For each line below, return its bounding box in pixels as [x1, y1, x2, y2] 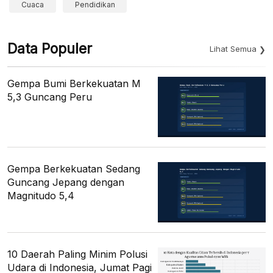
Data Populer [7, 40, 92, 57]
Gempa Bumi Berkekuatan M [7, 77, 141, 90]
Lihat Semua [210, 43, 257, 54]
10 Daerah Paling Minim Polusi [7, 248, 147, 261]
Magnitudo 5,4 [7, 190, 74, 202]
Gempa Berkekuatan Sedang [7, 163, 140, 175]
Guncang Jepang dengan [7, 176, 124, 189]
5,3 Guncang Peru [7, 90, 92, 103]
